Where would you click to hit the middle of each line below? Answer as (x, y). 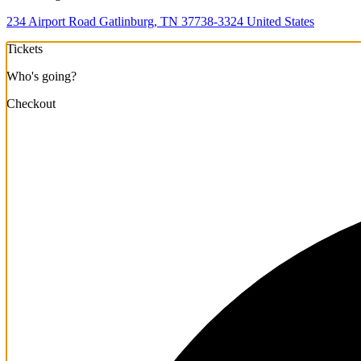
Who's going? (41, 76)
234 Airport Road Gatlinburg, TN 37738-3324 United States (160, 21)
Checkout (31, 103)
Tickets (25, 48)
